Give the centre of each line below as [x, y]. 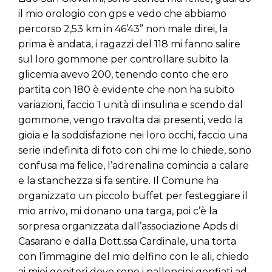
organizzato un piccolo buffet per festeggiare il [133, 196]
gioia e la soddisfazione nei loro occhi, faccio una [133, 135]
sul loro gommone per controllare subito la [123, 59]
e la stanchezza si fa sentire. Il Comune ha [118, 181]
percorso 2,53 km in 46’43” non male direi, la [123, 29]
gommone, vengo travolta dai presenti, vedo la [131, 120]
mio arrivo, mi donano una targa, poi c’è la [118, 211]
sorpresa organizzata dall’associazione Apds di [128, 226]
